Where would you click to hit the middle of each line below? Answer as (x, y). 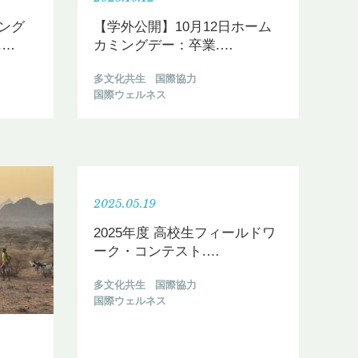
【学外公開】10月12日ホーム (183, 27)
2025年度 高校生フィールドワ (185, 233)
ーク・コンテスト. (150, 252)
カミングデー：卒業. (157, 46)
